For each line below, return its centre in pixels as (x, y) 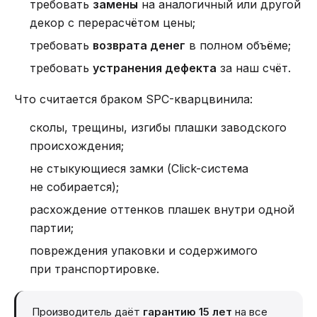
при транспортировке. (94, 269)
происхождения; (77, 146)
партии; (52, 228)
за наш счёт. (254, 68)
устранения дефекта (155, 68)
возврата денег (139, 45)
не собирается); (74, 187)
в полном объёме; (238, 45)
